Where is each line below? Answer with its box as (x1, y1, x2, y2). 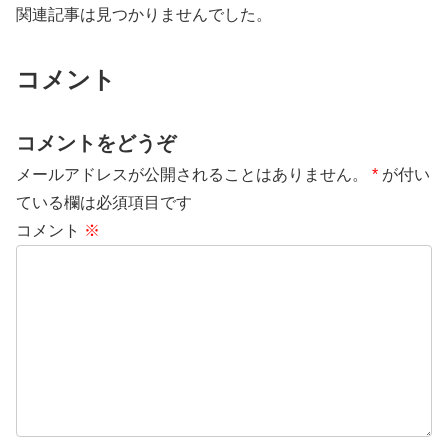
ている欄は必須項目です (16, 193, 192, 211)
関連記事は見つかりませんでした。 (16, 5, 272, 23)
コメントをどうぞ (16, 131, 176, 154)
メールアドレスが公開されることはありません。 (16, 165, 368, 183)
